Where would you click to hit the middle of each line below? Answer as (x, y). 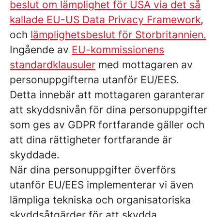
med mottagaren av (144, 65)
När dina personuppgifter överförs (93, 170)
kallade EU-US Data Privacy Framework (105, 20)
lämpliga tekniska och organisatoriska (100, 200)
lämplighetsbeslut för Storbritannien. (118, 35)
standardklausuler (53, 65)
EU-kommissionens (118, 50)
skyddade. (35, 155)
